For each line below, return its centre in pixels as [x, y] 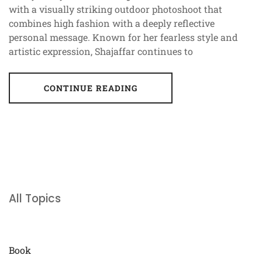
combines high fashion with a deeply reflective [112, 23]
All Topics [35, 198]
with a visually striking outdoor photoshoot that [116, 9]
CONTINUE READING [91, 88]
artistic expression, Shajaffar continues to [101, 51]
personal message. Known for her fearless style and [123, 37]
